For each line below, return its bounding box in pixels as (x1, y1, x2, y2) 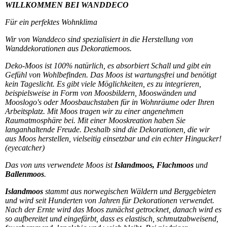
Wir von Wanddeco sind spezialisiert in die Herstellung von (5, 35, 193, 44)
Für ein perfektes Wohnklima (5, 18, 97, 27)
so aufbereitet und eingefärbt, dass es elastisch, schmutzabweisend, (5, 214, 218, 223)
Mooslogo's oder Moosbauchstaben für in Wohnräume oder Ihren (5, 98, 214, 107)
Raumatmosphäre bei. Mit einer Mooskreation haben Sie (5, 116, 185, 125)
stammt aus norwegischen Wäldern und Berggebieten (43, 187, 216, 196)
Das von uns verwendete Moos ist (5, 161, 115, 170)
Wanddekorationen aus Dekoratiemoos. (5, 44, 132, 53)
